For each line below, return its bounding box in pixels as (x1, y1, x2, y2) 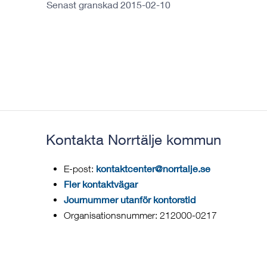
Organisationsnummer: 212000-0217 (64, 210, 217, 221)
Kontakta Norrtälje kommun (46, 131, 221, 148)
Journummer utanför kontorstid (64, 194, 195, 205)
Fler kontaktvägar (64, 178, 138, 190)
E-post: (64, 163, 96, 174)
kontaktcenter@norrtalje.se (96, 163, 210, 174)
